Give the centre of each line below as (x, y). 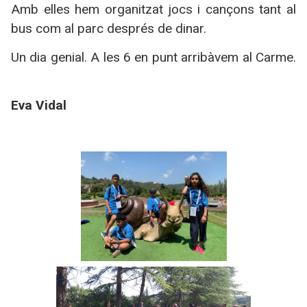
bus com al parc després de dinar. (109, 28)
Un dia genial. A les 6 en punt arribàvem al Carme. (153, 57)
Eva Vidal (39, 106)
